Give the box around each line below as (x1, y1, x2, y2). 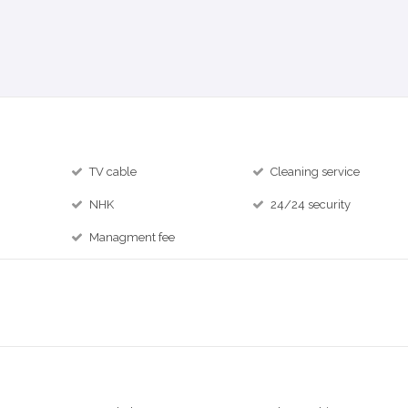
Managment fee (89, 230, 176, 244)
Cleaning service (270, 165, 361, 178)
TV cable (89, 165, 138, 178)
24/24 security (270, 198, 352, 211)
